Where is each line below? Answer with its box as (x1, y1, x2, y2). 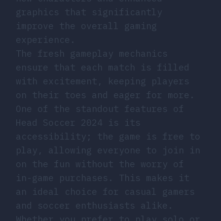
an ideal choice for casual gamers (16, 186, 195, 198)
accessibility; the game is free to (16, 131, 200, 143)
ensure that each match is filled (16, 62, 189, 74)
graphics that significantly (16, 6, 162, 18)
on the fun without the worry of (16, 158, 184, 170)
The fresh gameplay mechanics (16, 48, 168, 60)
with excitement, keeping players (16, 75, 189, 87)
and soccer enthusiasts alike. (16, 200, 173, 212)
